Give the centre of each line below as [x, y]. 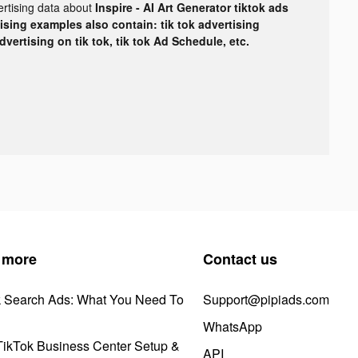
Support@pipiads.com [266, 299]
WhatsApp [233, 326]
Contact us [240, 259]
